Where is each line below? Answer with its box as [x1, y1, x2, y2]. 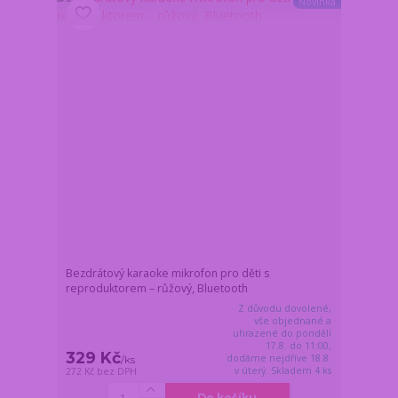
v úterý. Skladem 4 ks [235, 363, 332, 377]
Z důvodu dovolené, [238, 301, 332, 314]
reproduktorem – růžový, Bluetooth [66, 280, 249, 296]
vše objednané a [254, 314, 332, 327]
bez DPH [97, 364, 138, 378]
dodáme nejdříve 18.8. [227, 351, 332, 364]
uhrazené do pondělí [233, 326, 332, 339]
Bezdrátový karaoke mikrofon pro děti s [66, 265, 270, 281]
